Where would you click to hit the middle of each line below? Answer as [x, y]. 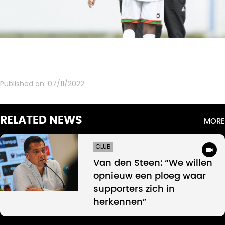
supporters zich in [134, 189]
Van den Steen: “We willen [153, 163]
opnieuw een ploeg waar [150, 176]
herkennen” [120, 202]
